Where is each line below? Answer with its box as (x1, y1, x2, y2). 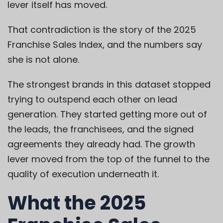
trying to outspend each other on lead (7, 93, 177, 106)
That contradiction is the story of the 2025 (7, 23, 196, 36)
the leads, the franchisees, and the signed (7, 123, 194, 136)
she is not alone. (7, 53, 79, 66)
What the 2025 (7, 190, 146, 217)
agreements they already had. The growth (7, 138, 195, 151)
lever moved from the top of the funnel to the (7, 153, 210, 166)
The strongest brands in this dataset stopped (7, 78, 211, 91)
